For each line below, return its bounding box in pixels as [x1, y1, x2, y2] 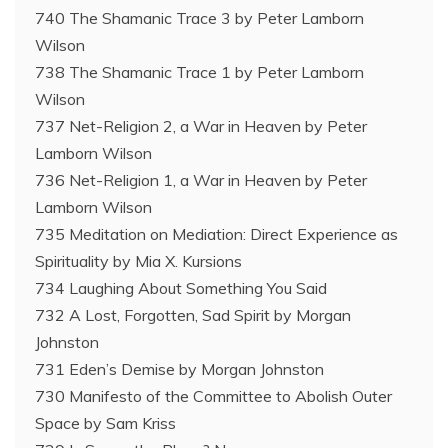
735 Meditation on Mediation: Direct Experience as [35, 224, 398, 245]
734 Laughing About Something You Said [35, 278, 327, 299]
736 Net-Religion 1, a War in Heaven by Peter [35, 170, 367, 191]
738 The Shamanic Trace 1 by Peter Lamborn [35, 62, 364, 83]
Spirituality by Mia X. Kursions [35, 251, 242, 272]
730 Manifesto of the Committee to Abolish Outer [35, 386, 392, 407]
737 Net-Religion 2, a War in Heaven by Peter [35, 116, 367, 137]
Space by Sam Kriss [35, 413, 176, 434]
